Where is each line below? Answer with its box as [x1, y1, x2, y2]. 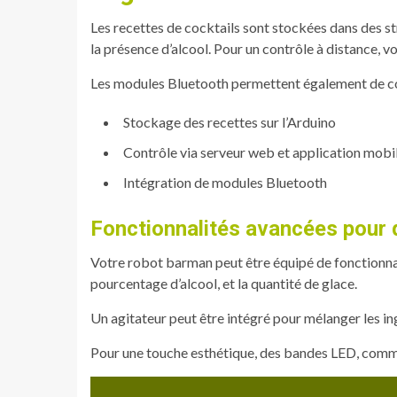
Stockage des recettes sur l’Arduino [123, 113, 336, 130]
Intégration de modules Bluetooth [123, 173, 327, 191]
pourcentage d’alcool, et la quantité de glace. [90, 274, 357, 292]
